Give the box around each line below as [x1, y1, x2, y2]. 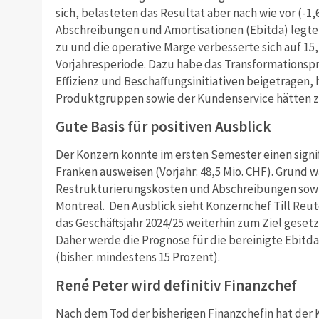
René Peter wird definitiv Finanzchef [55, 275, 297, 295]
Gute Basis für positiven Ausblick [55, 116, 271, 136]
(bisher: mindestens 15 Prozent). [55, 249, 220, 265]
